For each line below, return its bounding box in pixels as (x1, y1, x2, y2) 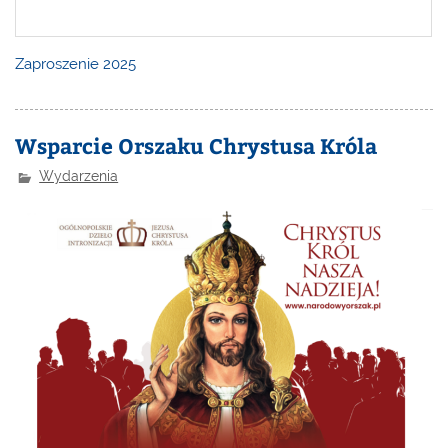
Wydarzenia (39, 168, 119, 185)
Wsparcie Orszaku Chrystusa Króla (15, 131, 378, 161)
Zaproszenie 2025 (15, 54, 137, 73)
